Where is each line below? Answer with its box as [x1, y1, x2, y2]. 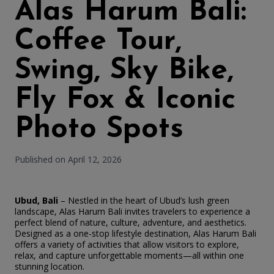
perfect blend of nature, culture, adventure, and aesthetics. [15, 217, 246, 228]
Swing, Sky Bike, [15, 56, 234, 86]
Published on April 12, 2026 [15, 154, 122, 165]
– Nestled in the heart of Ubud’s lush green [58, 194, 229, 206]
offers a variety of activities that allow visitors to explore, [15, 239, 239, 250]
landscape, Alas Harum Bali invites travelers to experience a [15, 206, 250, 217]
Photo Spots [15, 115, 183, 144]
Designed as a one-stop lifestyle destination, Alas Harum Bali [15, 228, 256, 239]
